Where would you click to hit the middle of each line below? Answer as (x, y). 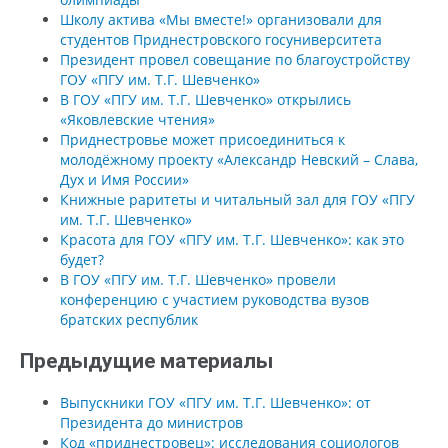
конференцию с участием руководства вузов (214, 299)
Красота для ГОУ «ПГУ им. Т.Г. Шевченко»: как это (232, 239)
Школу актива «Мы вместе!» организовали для (221, 19)
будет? (82, 259)
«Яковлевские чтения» (137, 119)
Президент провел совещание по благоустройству (235, 59)
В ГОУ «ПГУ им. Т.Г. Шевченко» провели (198, 279)
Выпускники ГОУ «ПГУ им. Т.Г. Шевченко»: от (215, 402)
